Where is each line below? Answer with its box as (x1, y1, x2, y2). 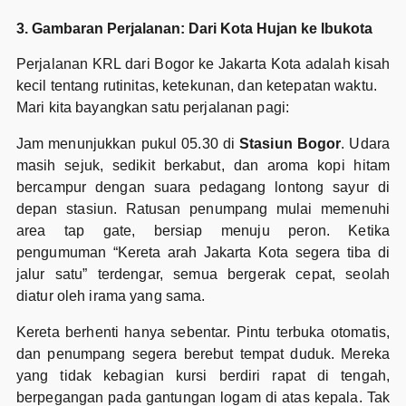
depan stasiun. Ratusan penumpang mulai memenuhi (15, 200, 391, 217)
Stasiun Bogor (238, 135, 342, 151)
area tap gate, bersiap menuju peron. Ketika (15, 222, 391, 238)
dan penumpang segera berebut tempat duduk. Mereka (15, 345, 391, 362)
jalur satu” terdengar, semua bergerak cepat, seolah (15, 266, 391, 282)
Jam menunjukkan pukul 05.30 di (15, 135, 239, 151)
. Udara (341, 135, 391, 151)
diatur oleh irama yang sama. (15, 287, 206, 304)
